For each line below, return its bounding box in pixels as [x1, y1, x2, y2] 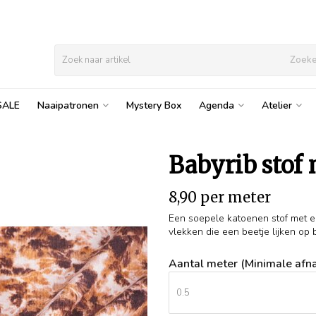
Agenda [199, 99, 234, 112]
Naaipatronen [37, 99, 99, 112]
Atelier [262, 99, 292, 112]
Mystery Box [126, 99, 181, 112]
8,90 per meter [169, 188, 271, 206]
